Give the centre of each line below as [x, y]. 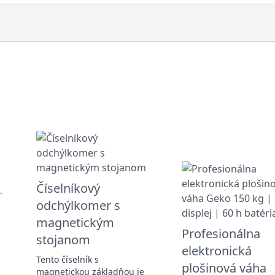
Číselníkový [68, 188]
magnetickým [75, 222]
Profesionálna [221, 233]
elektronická [216, 250]
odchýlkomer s [78, 205]
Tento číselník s [67, 259]
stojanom [63, 239]
